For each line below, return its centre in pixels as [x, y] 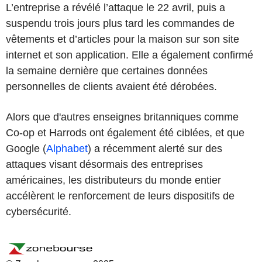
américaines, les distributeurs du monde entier [113, 180]
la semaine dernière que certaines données [107, 70]
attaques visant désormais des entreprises [104, 164]
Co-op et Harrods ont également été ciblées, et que [125, 132]
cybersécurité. [39, 211]
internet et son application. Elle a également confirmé [130, 55]
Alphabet [67, 148]
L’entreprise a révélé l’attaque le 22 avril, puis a [116, 7]
